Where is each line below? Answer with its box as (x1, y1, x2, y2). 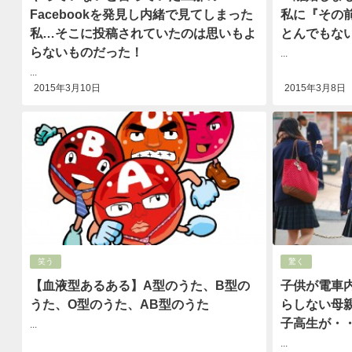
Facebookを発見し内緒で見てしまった (29, 8, 253, 20)
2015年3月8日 (284, 83, 346, 93)
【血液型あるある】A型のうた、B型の (29, 279, 250, 291)
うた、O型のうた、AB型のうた (29, 298, 209, 310)
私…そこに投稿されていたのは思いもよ (29, 27, 256, 39)
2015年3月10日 (33, 83, 101, 93)
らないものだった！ (29, 46, 143, 58)
